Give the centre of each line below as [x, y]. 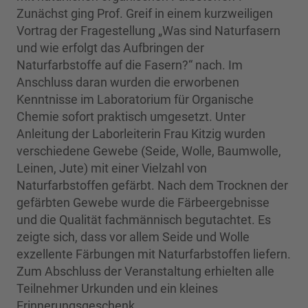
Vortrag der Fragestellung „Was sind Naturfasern [148, 31]
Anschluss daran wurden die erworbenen [128, 82]
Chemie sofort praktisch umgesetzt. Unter [131, 117]
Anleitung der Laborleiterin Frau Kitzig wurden [141, 134]
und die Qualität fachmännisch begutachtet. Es [144, 220]
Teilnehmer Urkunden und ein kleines [117, 289]
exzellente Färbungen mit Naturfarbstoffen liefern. [154, 254]
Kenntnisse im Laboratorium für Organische [135, 100]
